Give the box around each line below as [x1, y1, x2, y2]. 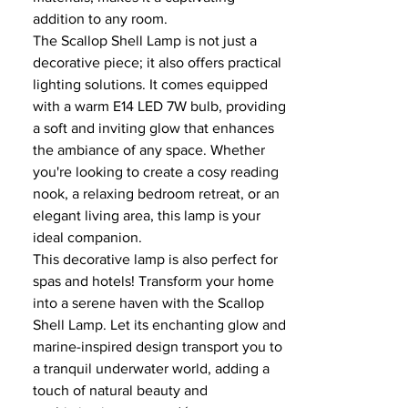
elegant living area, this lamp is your [33, 208, 260, 223]
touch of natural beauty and [33, 382, 208, 398]
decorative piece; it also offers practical [33, 55, 281, 70]
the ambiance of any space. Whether [33, 142, 265, 158]
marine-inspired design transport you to [33, 339, 282, 354]
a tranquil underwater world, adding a [33, 361, 270, 376]
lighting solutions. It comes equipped [33, 76, 268, 92]
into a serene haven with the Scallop [33, 295, 264, 311]
